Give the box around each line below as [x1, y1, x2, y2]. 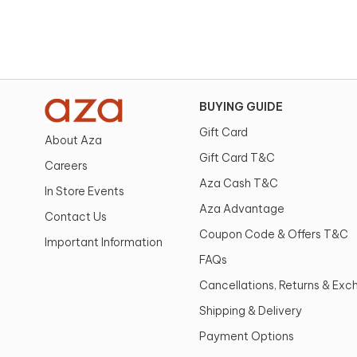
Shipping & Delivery [198, 304, 302, 318]
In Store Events [45, 184, 124, 198]
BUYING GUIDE [198, 100, 283, 114]
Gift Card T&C [198, 151, 275, 165]
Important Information [45, 235, 163, 249]
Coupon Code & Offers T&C [198, 227, 348, 241]
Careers [45, 159, 88, 173]
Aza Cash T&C [198, 176, 278, 190]
